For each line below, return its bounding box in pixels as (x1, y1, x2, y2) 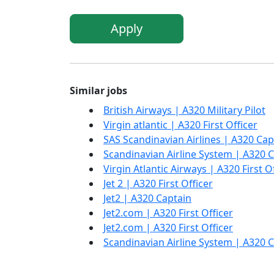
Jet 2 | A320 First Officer (103, 177, 213, 191)
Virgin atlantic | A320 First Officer (103, 118, 257, 132)
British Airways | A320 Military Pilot (103, 103, 265, 117)
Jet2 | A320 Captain (103, 191, 191, 206)
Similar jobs (70, 84, 127, 98)
